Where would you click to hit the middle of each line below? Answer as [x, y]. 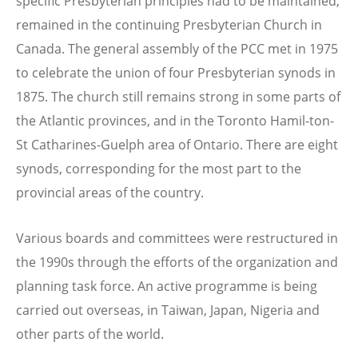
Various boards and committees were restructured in [177, 238]
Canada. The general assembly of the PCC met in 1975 [177, 48]
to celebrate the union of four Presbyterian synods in [176, 72]
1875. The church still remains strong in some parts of [178, 96]
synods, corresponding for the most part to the [159, 168]
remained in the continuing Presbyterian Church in [169, 24]
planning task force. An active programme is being [167, 286]
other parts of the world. [90, 334]
